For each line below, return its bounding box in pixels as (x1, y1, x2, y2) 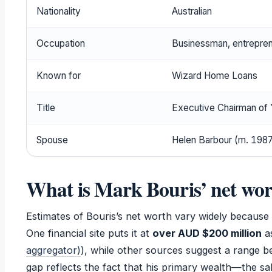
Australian (171, 5, 212, 18)
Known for (36, 70, 81, 82)
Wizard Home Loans (171, 70, 257, 82)
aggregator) (25, 244, 81, 257)
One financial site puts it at (25, 227, 152, 240)
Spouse (36, 134, 68, 146)
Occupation (36, 38, 85, 50)
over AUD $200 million (152, 227, 262, 240)
